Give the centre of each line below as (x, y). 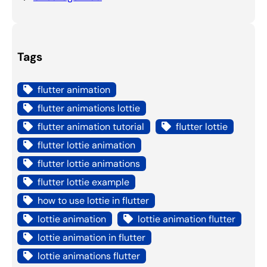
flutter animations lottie (89, 108)
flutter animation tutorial (91, 126)
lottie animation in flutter (91, 237)
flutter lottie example (83, 182)
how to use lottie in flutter (93, 200)
